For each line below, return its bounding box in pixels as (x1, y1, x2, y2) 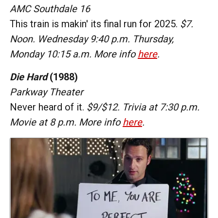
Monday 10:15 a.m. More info (10, 48, 138, 60)
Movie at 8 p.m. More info (10, 116, 123, 128)
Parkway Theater (10, 86, 83, 98)
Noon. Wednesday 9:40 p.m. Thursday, (10, 33, 174, 45)
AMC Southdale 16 (10, 2, 90, 15)
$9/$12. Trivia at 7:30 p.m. (87, 101, 200, 113)
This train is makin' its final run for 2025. (10, 18, 180, 30)
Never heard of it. (10, 101, 87, 113)
